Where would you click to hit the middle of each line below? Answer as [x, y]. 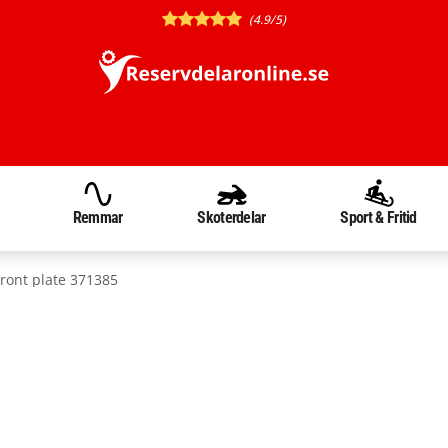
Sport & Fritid [378, 217]
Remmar [97, 217]
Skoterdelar [231, 217]
